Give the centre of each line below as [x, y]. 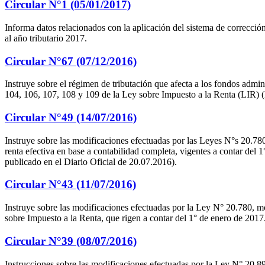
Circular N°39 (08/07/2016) [71, 241]
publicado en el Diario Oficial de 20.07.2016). [91, 161]
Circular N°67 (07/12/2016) [71, 61]
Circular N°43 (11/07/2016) [70, 185]
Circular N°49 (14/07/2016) [71, 117]
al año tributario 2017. [46, 38]
